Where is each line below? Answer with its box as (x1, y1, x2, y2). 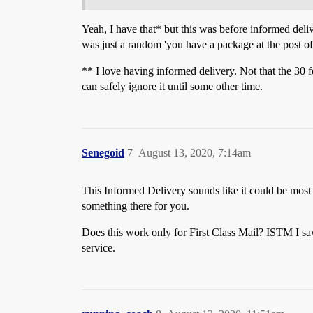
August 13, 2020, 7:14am (138, 147, 251, 159)
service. (82, 242, 115, 254)
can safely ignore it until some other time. (82, 80, 263, 93)
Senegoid (82, 147, 124, 159)
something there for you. (82, 200, 189, 212)
